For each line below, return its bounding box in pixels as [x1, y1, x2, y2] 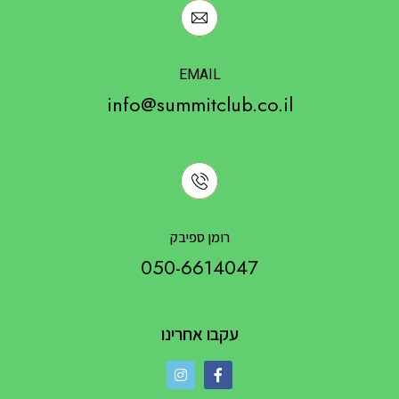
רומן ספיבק [169, 227, 230, 247]
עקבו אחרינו [160, 322, 239, 346]
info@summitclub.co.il [106, 89, 293, 118]
